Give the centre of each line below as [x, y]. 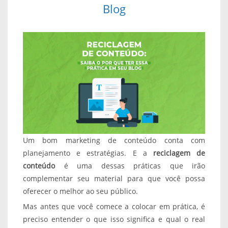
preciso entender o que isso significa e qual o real [114, 219]
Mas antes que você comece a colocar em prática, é [114, 206]
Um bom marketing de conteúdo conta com [114, 140]
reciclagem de [179, 153]
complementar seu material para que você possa [114, 178]
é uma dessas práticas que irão [130, 165]
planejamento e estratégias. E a [88, 153]
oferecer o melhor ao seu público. [80, 191]
